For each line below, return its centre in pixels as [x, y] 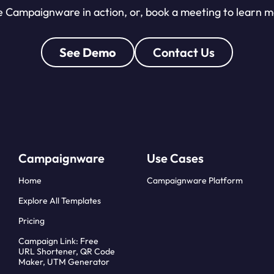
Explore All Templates [59, 201]
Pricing [31, 221]
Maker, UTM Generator [64, 262]
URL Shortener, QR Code [66, 252]
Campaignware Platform [195, 181]
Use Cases [175, 158]
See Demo [88, 53]
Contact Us [184, 53]
